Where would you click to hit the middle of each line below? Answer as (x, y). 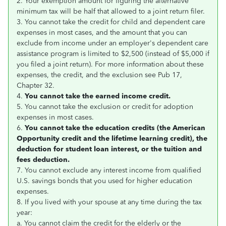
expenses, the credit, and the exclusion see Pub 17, (99, 75)
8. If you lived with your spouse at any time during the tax (109, 202)
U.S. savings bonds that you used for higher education (104, 181)
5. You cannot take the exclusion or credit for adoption (105, 107)
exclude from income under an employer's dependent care (112, 43)
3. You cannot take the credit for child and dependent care (111, 22)
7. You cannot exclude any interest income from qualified (109, 170)
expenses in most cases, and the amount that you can (102, 33)
